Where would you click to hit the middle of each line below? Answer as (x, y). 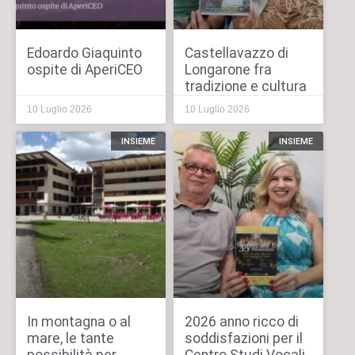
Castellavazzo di (236, 53)
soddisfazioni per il (243, 338)
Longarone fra (228, 70)
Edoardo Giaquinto (84, 53)
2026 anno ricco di (241, 322)
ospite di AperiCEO (84, 70)
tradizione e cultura (245, 87)
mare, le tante (70, 338)
